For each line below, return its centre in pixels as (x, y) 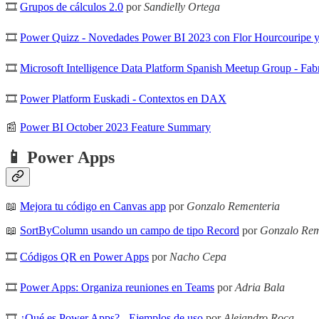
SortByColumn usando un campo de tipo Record (130, 231)
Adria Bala (260, 288)
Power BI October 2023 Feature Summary (115, 127)
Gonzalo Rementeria (233, 206)
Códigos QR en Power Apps (84, 257)
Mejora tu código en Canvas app (93, 206)
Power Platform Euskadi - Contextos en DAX (123, 98)
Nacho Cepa (198, 257)
